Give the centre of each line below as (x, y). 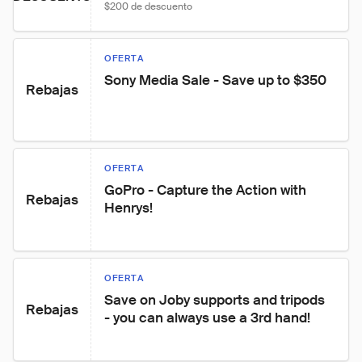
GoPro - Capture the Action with (207, 190)
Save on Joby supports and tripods (216, 300)
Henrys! (128, 208)
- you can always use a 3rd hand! (207, 318)
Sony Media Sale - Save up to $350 (215, 80)
